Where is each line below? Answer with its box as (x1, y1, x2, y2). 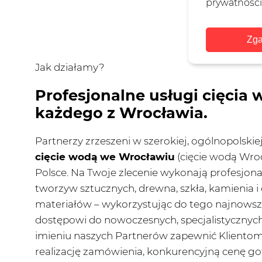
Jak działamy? (35, 61, 105, 74)
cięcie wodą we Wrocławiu (35, 151, 175, 163)
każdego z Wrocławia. (35, 104, 208, 122)
